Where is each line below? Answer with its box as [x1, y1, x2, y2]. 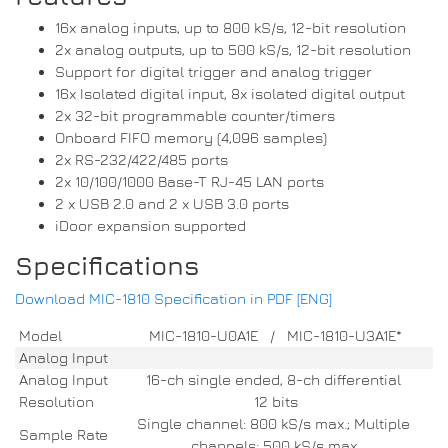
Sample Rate [15, 425, 108, 443]
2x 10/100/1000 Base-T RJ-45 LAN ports [55, 173, 324, 190]
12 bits [249, 392, 298, 410]
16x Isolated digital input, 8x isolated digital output [55, 85, 405, 102]
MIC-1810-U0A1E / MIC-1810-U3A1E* [145, 326, 402, 344]
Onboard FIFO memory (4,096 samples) [55, 129, 327, 146]
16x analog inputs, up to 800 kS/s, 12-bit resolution [55, 19, 406, 36]
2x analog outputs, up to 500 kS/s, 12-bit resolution [55, 41, 411, 58]
